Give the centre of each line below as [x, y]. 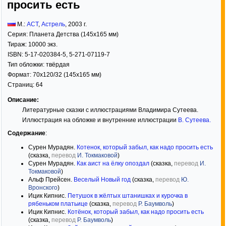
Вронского [43, 188]
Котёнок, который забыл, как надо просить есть [136, 212]
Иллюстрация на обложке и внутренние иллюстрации [100, 120]
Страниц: [22, 85]
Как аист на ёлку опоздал [113, 163]
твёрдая [58, 65]
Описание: [23, 100]
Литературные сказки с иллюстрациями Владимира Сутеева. [110, 110]
